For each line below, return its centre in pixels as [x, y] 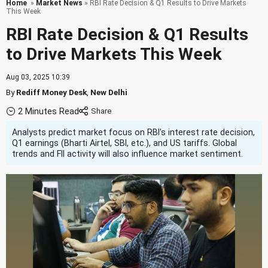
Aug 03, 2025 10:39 [38, 77]
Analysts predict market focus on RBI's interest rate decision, [133, 133]
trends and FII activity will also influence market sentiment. [127, 154]
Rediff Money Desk [51, 92]
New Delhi [109, 92]
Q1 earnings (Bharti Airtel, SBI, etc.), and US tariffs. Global [124, 143]
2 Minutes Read [48, 111]
